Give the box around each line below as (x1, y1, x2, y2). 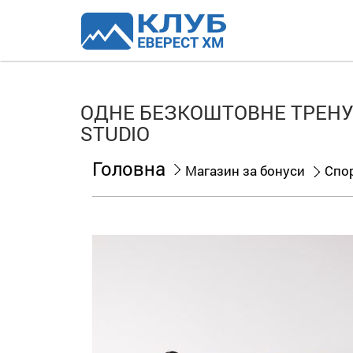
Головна (92, 156, 165, 181)
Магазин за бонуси (185, 162, 305, 180)
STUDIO (80, 121, 150, 147)
